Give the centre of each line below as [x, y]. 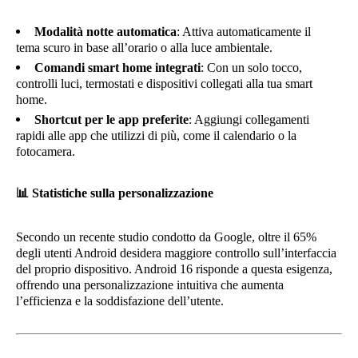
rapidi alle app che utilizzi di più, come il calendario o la [156, 135]
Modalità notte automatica [105, 32]
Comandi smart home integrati [117, 68]
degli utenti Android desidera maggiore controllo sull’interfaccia [176, 253]
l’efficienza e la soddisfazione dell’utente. [120, 301]
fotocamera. [46, 151]
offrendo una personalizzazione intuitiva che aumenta [150, 285]
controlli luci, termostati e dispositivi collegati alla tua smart [164, 84]
